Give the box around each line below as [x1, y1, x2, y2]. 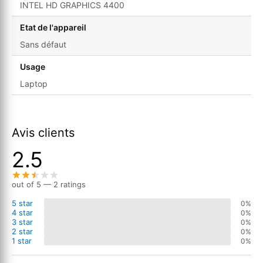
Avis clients [12, 126, 75, 140]
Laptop [20, 79, 48, 89]
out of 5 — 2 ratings [12, 180, 86, 190]
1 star [12, 236, 32, 246]
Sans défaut [20, 39, 66, 50]
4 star [12, 208, 33, 218]
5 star [12, 198, 33, 208]
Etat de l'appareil [20, 22, 86, 33]
